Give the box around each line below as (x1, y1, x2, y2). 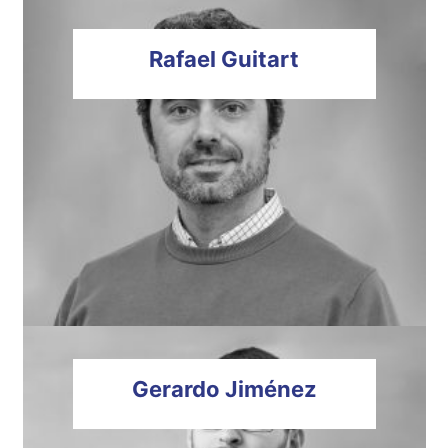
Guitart (216, 46, 299, 72)
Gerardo (131, 376, 220, 402)
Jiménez (219, 376, 317, 402)
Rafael (149, 46, 216, 72)
